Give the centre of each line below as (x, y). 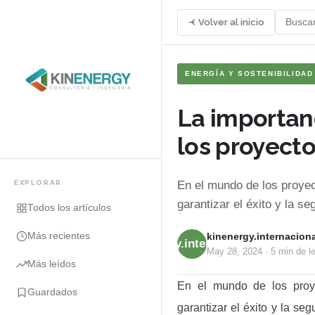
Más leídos (52, 264)
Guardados (52, 292)
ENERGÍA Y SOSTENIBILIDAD (249, 73)
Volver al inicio (231, 22)
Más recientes (59, 236)
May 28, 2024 (234, 252)
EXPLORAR (38, 182)
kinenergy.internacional (192, 244)
